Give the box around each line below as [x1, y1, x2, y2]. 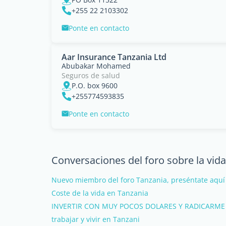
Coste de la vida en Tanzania [51, 188, 148, 198]
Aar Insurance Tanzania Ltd [62, 51, 166, 63]
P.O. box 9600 [72, 80, 118, 90]
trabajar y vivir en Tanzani [51, 214, 140, 224]
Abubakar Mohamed [62, 61, 131, 71]
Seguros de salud [62, 70, 120, 80]
